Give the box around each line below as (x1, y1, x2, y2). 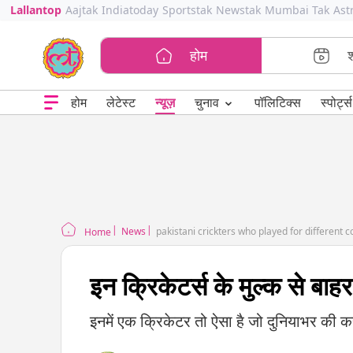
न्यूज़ (154, 94, 175, 111)
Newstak (215, 2, 261, 17)
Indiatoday (101, 2, 158, 17)
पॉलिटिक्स (254, 94, 301, 111)
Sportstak (162, 2, 212, 17)
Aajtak (65, 2, 98, 17)
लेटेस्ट (106, 94, 136, 111)
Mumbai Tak (264, 2, 329, 17)
